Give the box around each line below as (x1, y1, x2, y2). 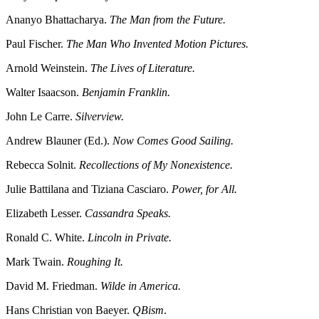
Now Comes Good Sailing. (113, 135, 234, 147)
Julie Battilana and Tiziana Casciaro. (6, 183, 172, 196)
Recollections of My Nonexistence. (79, 159, 233, 172)
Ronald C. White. (6, 231, 88, 244)
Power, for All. (172, 183, 237, 196)
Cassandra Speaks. (85, 207, 171, 220)
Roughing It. (67, 256, 123, 268)
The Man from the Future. (110, 14, 226, 26)
